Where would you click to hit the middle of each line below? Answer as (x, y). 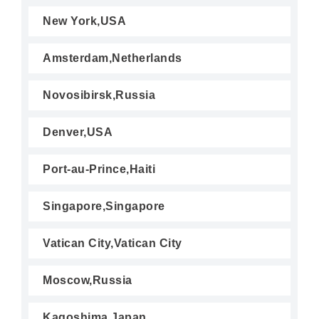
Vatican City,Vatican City (113, 243)
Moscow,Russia (88, 280)
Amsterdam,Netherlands (113, 58)
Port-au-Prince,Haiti (99, 169)
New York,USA (84, 21)
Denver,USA (78, 132)
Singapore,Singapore (104, 206)
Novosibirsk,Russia (99, 95)
